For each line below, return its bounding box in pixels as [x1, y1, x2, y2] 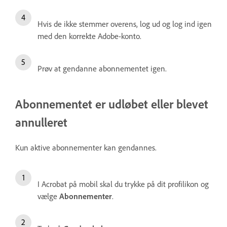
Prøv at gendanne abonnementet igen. [37, 63, 167, 73]
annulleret [15, 114, 67, 130]
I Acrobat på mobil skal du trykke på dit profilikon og [37, 178, 209, 189]
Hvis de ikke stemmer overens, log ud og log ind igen [37, 18, 212, 29]
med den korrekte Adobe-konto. [37, 30, 141, 41]
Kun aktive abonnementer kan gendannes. [15, 142, 157, 153]
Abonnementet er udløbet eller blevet [15, 96, 208, 111]
